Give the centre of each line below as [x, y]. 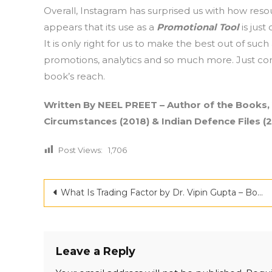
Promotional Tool [198, 27]
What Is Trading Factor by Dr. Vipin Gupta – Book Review [159, 192]
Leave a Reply [96, 251]
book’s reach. [74, 76]
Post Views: [80, 150]
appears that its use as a [100, 27]
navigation [95, 214]
